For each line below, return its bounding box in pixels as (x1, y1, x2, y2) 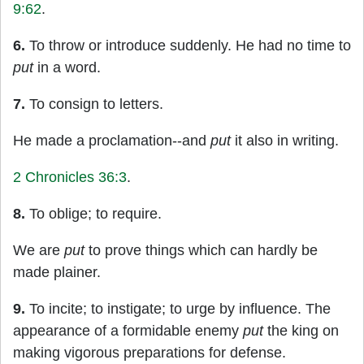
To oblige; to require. (25, 206, 162, 222)
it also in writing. (231, 132, 339, 149)
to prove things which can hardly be (84, 242, 318, 258)
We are (13, 242, 64, 258)
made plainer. (13, 264, 101, 280)
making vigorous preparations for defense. (13, 344, 286, 361)
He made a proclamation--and (13, 132, 210, 149)
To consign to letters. (25, 96, 163, 112)
